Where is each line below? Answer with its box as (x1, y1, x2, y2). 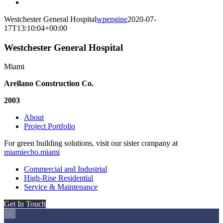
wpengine (97, 15, 127, 23)
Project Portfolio (24, 122, 75, 131)
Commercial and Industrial (24, 165, 107, 174)
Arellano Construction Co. (4, 79, 94, 88)
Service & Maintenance (24, 183, 98, 192)
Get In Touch (4, 200, 46, 209)
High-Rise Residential (24, 174, 93, 183)
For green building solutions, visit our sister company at (4, 139, 178, 148)
